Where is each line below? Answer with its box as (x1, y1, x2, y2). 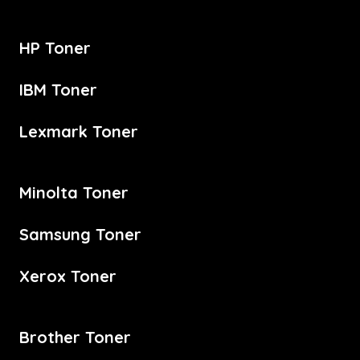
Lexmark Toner (19, 121, 138, 141)
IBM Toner (19, 79, 97, 100)
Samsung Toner (19, 223, 141, 244)
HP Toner (19, 37, 91, 58)
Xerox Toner (19, 265, 117, 286)
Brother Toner (19, 326, 131, 347)
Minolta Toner (19, 182, 129, 202)
